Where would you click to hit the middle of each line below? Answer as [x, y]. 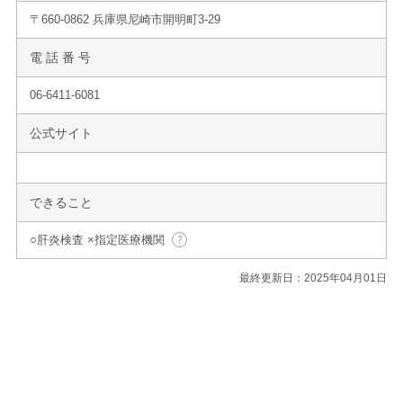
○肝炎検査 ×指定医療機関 [97, 239]
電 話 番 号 [60, 57]
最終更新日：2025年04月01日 [313, 278]
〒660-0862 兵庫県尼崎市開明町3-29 [125, 19]
